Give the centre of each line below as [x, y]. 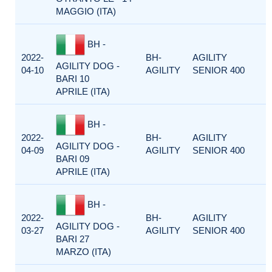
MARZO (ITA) [83, 252]
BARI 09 [73, 159]
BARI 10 [73, 79]
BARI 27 [73, 239]
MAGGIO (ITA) [86, 11]
